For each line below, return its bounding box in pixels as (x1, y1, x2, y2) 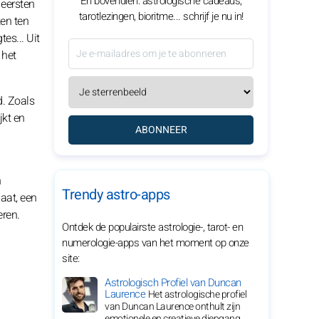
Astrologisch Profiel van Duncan (105, 275, 241, 291)
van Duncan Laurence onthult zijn (105, 299, 240, 314)
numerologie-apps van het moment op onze (62, 235, 249, 251)
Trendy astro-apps (62, 184, 170, 205)
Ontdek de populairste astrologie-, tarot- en (62, 219, 243, 235)
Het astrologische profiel (147, 287, 246, 302)
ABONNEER (135, 122, 187, 137)
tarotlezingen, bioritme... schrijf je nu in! (78, 9, 244, 24)
